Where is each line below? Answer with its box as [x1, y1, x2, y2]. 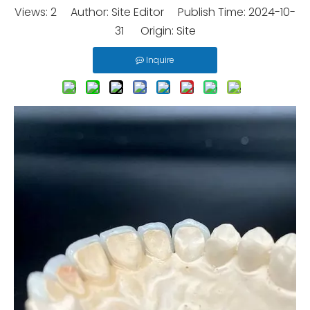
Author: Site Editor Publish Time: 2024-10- [57, 4, 295, 20]
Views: [15, 4, 51, 20]
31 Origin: [114, 23, 176, 39]
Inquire [146, 54, 174, 66]
